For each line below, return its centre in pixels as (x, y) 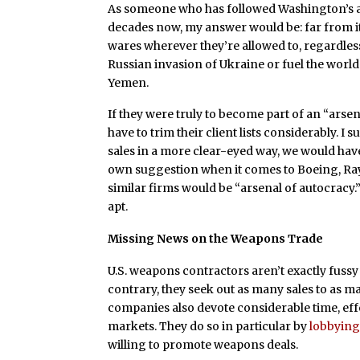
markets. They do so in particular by (209, 326)
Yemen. (129, 82)
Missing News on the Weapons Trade (216, 239)
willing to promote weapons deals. (203, 344)
